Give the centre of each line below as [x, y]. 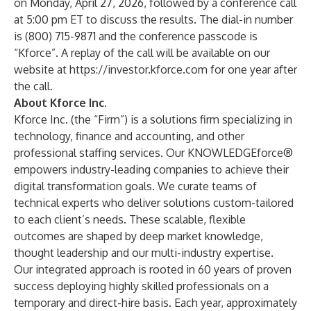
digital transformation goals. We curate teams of [135, 186]
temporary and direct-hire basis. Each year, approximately [155, 303]
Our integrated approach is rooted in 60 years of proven [153, 269]
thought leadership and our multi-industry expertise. [144, 253]
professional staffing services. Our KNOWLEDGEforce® [153, 153]
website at [42, 69]
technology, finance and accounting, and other [129, 136]
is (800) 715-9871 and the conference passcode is [136, 36]
